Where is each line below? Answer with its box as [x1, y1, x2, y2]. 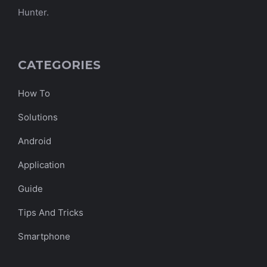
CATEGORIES [18, 57, 101, 72]
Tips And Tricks [18, 206, 83, 218]
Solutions [18, 111, 58, 123]
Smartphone [18, 230, 70, 242]
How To [18, 87, 50, 99]
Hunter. [18, 6, 49, 18]
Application [18, 159, 65, 170]
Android [18, 135, 51, 147]
